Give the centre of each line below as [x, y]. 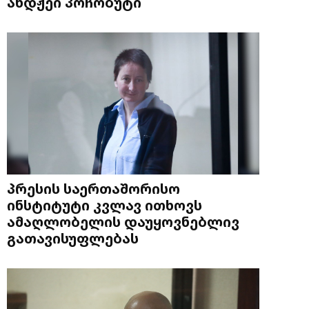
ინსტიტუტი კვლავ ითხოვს [104, 205]
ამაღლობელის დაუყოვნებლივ [123, 222]
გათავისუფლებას [73, 238]
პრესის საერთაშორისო [93, 189]
